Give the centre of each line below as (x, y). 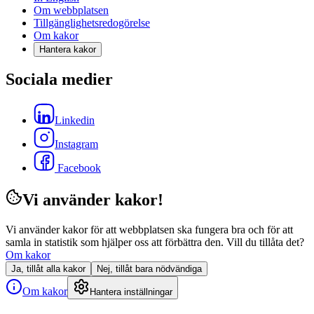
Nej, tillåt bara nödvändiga (149, 269)
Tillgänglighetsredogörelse (92, 22)
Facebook (79, 168)
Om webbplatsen (71, 10)
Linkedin (75, 121)
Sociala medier (59, 80)
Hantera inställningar (131, 292)
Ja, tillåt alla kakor (48, 269)
